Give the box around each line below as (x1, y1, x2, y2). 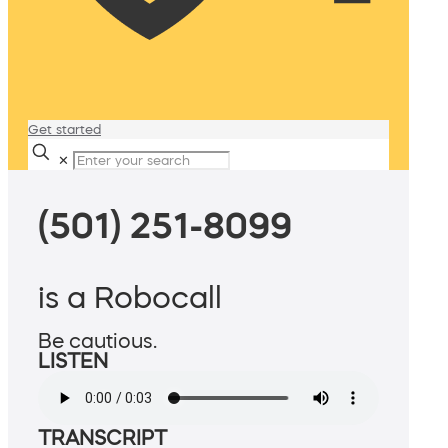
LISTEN (38, 351, 108, 372)
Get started (28, 123, 101, 136)
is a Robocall (38, 282, 222, 313)
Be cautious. (38, 331, 157, 352)
